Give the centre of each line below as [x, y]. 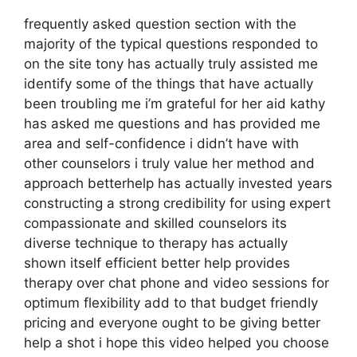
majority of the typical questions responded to [171, 43]
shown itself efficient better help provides [157, 263]
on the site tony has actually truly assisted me [171, 63]
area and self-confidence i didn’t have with [161, 143]
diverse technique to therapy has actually [156, 243]
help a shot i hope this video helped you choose [177, 342]
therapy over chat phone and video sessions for [177, 282]
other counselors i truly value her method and [169, 163]
